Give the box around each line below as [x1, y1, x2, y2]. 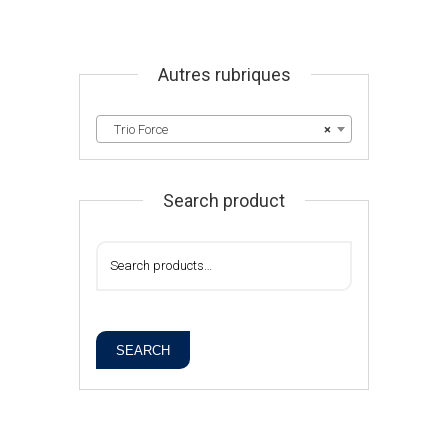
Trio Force [105, 122, 168, 137]
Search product [163, 190, 285, 211]
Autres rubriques [157, 64, 291, 85]
